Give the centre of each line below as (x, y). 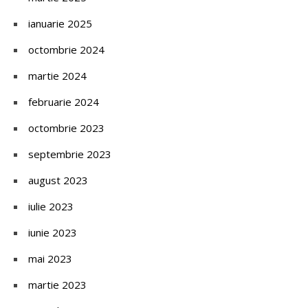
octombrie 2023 (66, 128)
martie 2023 (57, 284)
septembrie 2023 (70, 154)
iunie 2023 (53, 232)
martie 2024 (57, 75)
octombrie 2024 (66, 49)
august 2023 (58, 180)
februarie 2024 (64, 101)
